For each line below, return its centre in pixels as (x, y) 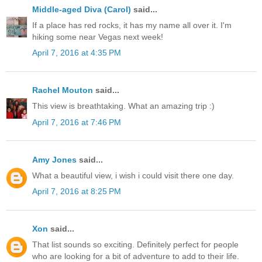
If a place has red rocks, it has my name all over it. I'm (132, 25)
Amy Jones (54, 159)
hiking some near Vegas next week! (98, 37)
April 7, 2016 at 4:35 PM (77, 52)
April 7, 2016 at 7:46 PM (77, 122)
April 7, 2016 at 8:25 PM (77, 192)
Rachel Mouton (63, 90)
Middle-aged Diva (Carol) (82, 9)
